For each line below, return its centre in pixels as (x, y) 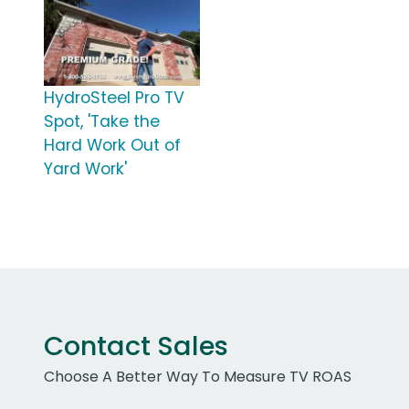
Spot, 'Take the (102, 122)
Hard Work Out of (112, 146)
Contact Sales (136, 346)
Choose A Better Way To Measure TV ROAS (198, 377)
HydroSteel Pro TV (114, 98)
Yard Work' (85, 169)
